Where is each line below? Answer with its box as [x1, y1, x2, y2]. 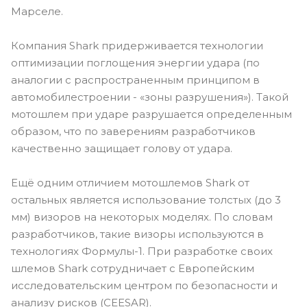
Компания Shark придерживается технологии [11, 38, 263, 52]
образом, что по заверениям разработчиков [11, 124, 256, 138]
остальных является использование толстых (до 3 [11, 193, 281, 206]
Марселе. [11, 4, 63, 18]
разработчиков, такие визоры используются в [11, 227, 264, 241]
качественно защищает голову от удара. [11, 141, 232, 155]
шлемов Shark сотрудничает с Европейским [11, 261, 254, 275]
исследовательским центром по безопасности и [11, 278, 278, 292]
